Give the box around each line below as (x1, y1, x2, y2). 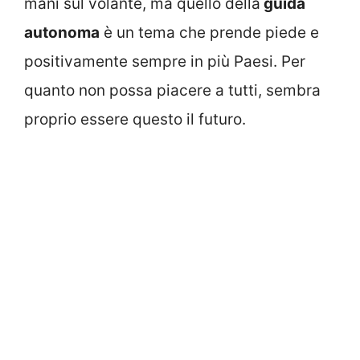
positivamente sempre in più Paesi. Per (24, 52, 305, 72)
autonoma (24, 23, 100, 43)
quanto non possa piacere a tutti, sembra (24, 81, 321, 100)
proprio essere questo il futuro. (24, 110, 246, 129)
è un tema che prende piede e (100, 23, 319, 43)
